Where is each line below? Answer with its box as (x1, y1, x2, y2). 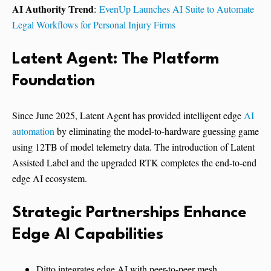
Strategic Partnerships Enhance (12, 204, 247, 221)
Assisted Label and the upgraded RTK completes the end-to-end (12, 155, 256, 169)
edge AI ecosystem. (12, 171, 87, 184)
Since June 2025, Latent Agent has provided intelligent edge (12, 108, 244, 122)
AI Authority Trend (12, 1, 94, 16)
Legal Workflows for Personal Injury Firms (12, 18, 175, 31)
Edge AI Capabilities (12, 226, 163, 243)
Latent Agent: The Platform (12, 51, 219, 67)
